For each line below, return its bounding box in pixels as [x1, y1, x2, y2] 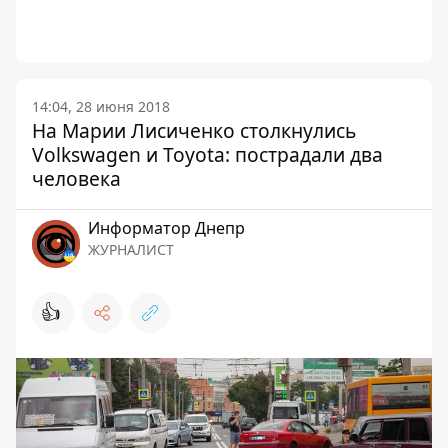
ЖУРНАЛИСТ [88, 240, 174, 259]
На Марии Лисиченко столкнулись [32, 117, 356, 144]
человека [32, 165, 121, 192]
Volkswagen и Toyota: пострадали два [32, 141, 383, 168]
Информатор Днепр [88, 217, 245, 239]
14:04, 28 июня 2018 [32, 97, 170, 116]
